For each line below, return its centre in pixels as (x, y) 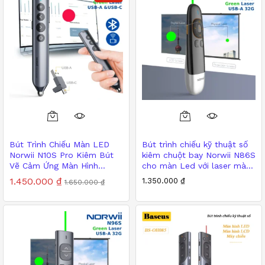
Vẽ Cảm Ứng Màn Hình (54, 165)
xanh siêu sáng (171, 176)
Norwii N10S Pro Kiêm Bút (62, 155)
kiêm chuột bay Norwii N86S (199, 155)
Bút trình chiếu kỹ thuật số (195, 144)
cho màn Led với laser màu (196, 165)
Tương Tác (31, 176)
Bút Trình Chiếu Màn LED (59, 144)
